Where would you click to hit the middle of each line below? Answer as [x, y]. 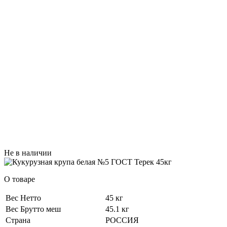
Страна [18, 220]
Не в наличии [28, 153]
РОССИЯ [122, 220]
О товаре [20, 179]
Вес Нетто [23, 198]
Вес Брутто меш [33, 209]
